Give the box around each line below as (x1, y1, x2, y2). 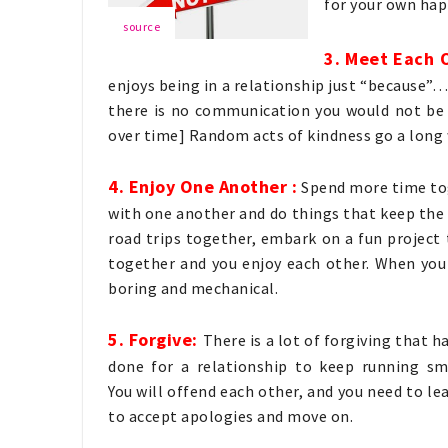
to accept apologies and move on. (108, 406, 353, 426)
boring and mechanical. (108, 278, 282, 298)
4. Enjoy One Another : (108, 175, 298, 198)
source (123, 19, 160, 34)
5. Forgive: (108, 328, 203, 351)
